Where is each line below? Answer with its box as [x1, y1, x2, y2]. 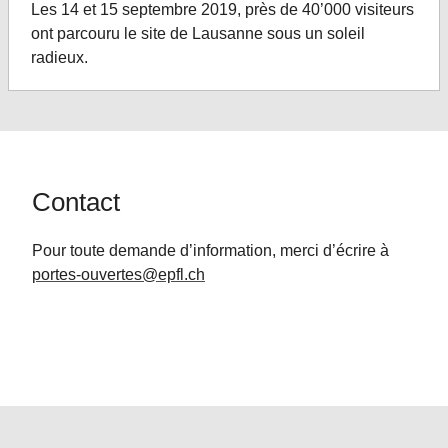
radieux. [30, 47, 88, 66]
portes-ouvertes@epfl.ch [32, 264, 205, 283]
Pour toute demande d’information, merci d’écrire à [32, 240, 389, 259]
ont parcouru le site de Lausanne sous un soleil [30, 23, 365, 42]
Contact [32, 187, 120, 218]
